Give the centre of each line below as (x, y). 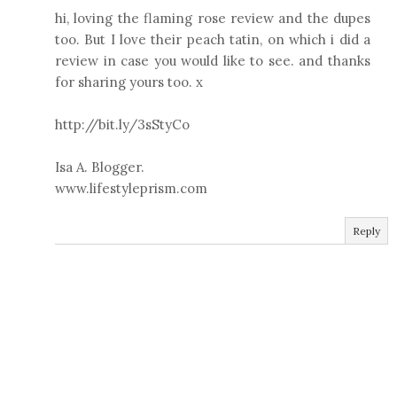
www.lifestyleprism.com (131, 188)
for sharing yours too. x (129, 82)
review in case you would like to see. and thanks (213, 60)
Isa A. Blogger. (100, 167)
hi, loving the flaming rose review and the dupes (213, 18)
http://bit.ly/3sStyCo (122, 124)
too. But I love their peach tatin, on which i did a (213, 39)
